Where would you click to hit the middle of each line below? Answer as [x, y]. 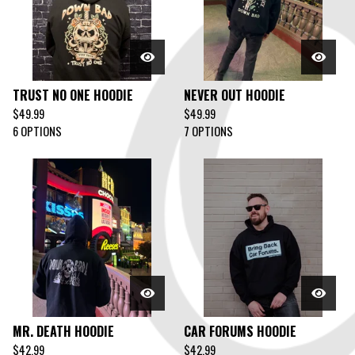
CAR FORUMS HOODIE [240, 331]
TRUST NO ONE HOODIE [73, 95]
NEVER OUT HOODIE [235, 95]
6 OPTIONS [37, 131]
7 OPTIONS [208, 131]
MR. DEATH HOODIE [63, 331]
